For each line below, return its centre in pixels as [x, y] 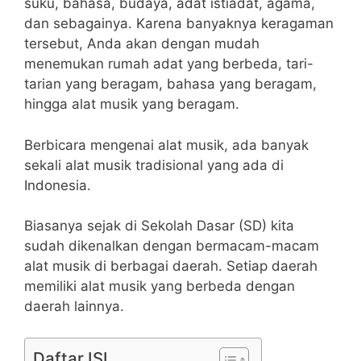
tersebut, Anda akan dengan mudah [142, 44]
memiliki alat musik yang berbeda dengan [160, 286]
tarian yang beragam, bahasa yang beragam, [170, 84]
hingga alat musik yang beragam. [132, 104]
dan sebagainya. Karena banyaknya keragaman [179, 24]
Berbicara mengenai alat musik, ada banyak [166, 145]
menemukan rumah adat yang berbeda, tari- [169, 64]
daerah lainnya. [74, 307]
